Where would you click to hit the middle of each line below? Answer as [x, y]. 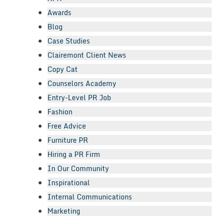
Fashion [60, 111]
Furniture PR [68, 140]
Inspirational [69, 182]
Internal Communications [90, 197]
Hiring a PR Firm [74, 154]
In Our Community [78, 168]
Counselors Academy [82, 83]
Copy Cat [63, 69]
